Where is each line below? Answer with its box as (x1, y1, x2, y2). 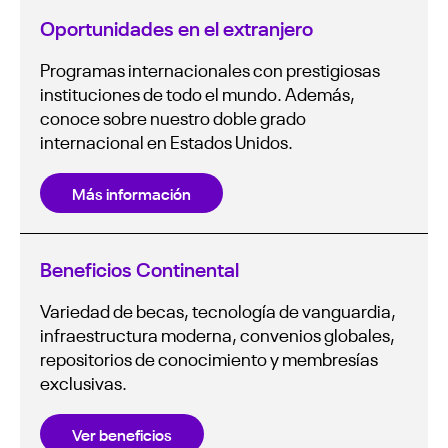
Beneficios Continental (40, 254, 239, 283)
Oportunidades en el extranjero (40, 13, 313, 42)
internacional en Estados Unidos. (40, 129, 293, 154)
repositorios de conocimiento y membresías (40, 346, 378, 371)
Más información (72, 182, 191, 205)
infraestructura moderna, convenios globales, (40, 322, 395, 347)
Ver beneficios (72, 423, 172, 446)
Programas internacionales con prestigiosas (40, 57, 380, 82)
